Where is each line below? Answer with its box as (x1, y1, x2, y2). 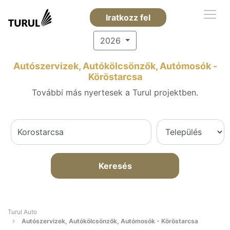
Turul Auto (8, 208, 37, 216)
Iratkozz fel (105, 12, 150, 23)
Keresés (98, 161, 132, 171)
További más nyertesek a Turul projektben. (32, 87, 198, 98)
